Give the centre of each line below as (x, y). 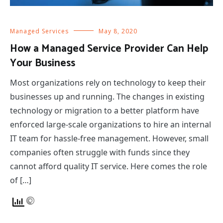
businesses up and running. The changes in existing (107, 96)
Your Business (43, 63)
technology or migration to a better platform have (105, 110)
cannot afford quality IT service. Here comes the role (109, 166)
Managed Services (39, 31)
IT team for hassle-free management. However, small (109, 138)
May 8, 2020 (118, 31)
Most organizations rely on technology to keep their (108, 82)
